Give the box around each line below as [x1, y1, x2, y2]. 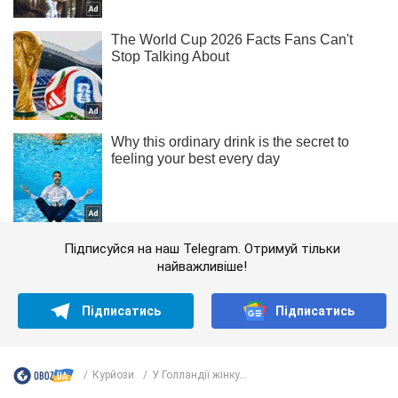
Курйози [92, 369, 134, 382]
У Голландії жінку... [152, 369, 247, 382]
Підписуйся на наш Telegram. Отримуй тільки [64, 240, 340, 257]
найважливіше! [157, 258, 247, 275]
